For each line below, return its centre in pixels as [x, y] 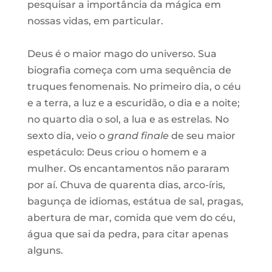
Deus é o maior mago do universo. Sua [122, 53]
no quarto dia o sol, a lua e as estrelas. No [128, 119]
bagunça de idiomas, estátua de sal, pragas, [135, 201]
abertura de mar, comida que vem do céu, [131, 217]
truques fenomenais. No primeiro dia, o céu [134, 86]
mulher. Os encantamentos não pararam [128, 168]
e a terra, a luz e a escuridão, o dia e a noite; [133, 103]
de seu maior [202, 135]
